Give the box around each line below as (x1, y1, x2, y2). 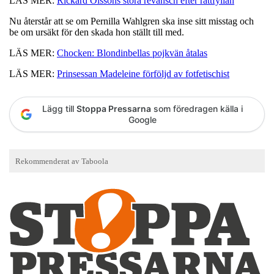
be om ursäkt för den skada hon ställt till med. (9, 26, 184, 37)
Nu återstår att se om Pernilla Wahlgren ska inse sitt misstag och (9, 15, 254, 26)
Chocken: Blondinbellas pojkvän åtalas (57, 47, 207, 58)
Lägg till (42, 103, 76, 114)
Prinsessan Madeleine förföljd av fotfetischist (57, 68, 229, 79)
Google (128, 114, 157, 125)
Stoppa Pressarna (76, 103, 151, 114)
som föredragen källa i (151, 103, 243, 114)
